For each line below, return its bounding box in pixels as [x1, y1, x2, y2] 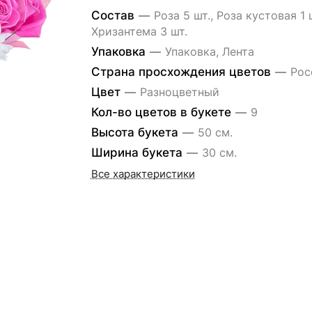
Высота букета [91, 125, 182, 139]
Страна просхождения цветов [91, 65, 274, 79]
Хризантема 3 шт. [91, 24, 187, 38]
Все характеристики [91, 168, 195, 180]
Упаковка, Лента [164, 45, 254, 58]
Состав [91, 8, 138, 22]
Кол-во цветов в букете [91, 105, 235, 119]
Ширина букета [91, 146, 186, 159]
